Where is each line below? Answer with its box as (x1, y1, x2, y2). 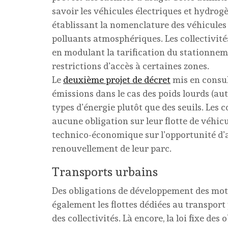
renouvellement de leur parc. (52, 143, 172, 154)
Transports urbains (52, 164, 158, 179)
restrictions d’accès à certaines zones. (52, 61, 209, 71)
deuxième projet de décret (63, 74, 170, 85)
